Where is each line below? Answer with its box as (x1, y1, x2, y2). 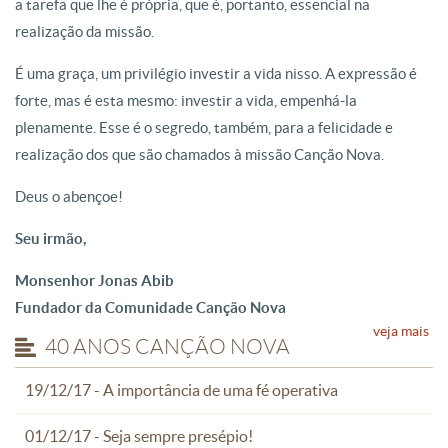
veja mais (373, 323, 429, 340)
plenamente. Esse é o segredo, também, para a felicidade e (15, 119, 393, 137)
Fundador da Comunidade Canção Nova (15, 299, 286, 317)
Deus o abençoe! (15, 188, 123, 206)
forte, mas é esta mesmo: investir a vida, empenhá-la (15, 92, 357, 110)
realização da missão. (15, 23, 154, 41)
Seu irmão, (15, 230, 86, 248)
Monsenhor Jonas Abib (15, 272, 174, 290)
